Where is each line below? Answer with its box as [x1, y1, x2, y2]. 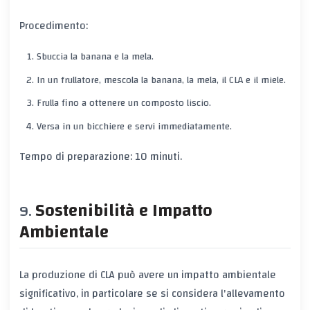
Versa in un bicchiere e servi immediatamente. [36, 117, 232, 136]
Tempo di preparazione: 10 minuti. [19, 147, 182, 167]
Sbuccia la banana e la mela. [36, 48, 154, 66]
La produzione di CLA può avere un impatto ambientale [19, 264, 276, 284]
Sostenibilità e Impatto [35, 195, 212, 227]
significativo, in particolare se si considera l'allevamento [19, 283, 285, 303]
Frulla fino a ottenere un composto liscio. [36, 94, 211, 113]
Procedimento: [19, 16, 88, 36]
